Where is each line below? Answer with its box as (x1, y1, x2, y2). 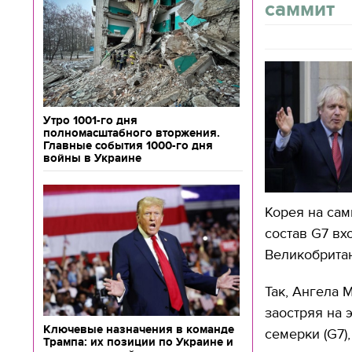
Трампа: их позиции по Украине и (43, 335, 233, 348)
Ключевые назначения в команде (43, 323, 234, 335)
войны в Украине (43, 152, 141, 164)
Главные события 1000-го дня (43, 139, 213, 152)
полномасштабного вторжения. (43, 126, 220, 139)
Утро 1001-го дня (43, 114, 137, 126)
